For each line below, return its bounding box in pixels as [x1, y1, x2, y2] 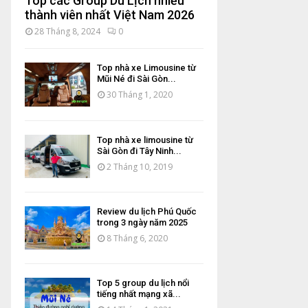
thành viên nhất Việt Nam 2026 [25, 8, 195, 23]
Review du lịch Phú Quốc [97, 206, 197, 217]
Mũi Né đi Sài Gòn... [97, 74, 176, 85]
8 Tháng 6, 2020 [107, 232, 168, 244]
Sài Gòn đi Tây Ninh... [97, 145, 181, 156]
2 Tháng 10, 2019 [107, 160, 173, 173]
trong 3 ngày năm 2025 [97, 217, 188, 228]
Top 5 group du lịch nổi [97, 278, 189, 289]
